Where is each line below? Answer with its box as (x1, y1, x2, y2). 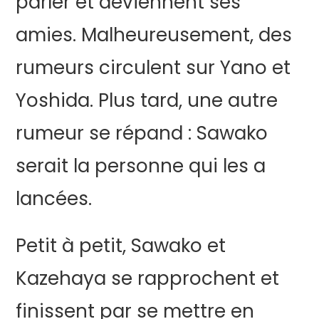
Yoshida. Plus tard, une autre (16, 88, 278, 113)
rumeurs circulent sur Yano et (16, 55, 291, 80)
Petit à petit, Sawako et (16, 233, 226, 258)
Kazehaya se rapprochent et (16, 266, 280, 291)
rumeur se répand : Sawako (16, 120, 268, 146)
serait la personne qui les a (16, 153, 266, 179)
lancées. (16, 186, 93, 211)
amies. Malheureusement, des (16, 22, 293, 48)
